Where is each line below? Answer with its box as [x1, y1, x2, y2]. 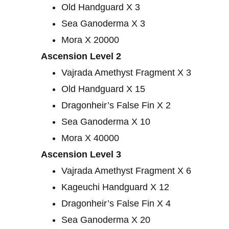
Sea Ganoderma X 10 [61, 117, 150, 127]
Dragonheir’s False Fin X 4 [61, 198, 171, 209]
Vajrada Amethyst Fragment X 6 [61, 166, 191, 176]
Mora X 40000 [61, 133, 119, 144]
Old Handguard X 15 [61, 84, 145, 95]
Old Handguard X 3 [61, 2, 140, 13]
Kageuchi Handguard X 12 [61, 182, 169, 193]
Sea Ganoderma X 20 [61, 215, 150, 225]
